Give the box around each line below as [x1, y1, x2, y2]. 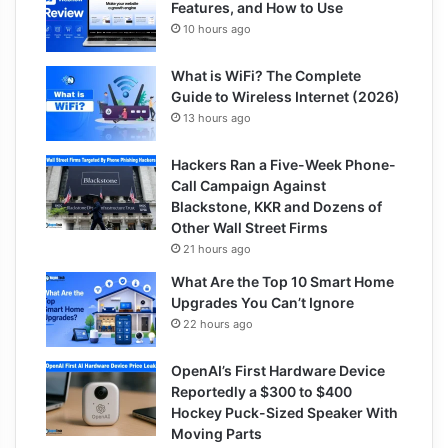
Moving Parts [171, 424, 262, 442]
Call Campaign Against [171, 176, 326, 194]
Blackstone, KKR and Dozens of [171, 197, 382, 215]
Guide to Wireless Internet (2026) [171, 87, 400, 105]
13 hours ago [183, 110, 251, 125]
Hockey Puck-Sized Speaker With [171, 403, 398, 421]
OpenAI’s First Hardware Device [171, 361, 385, 379]
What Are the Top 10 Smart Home [171, 272, 394, 290]
